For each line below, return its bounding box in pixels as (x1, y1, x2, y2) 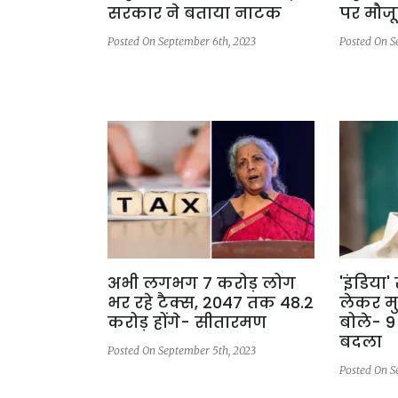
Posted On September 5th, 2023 (107, 344, 256, 358)
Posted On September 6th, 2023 (107, 34, 256, 48)
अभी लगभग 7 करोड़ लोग (107, 272, 296, 295)
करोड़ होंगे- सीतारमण (107, 311, 267, 334)
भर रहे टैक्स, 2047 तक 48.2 (107, 291, 314, 314)
